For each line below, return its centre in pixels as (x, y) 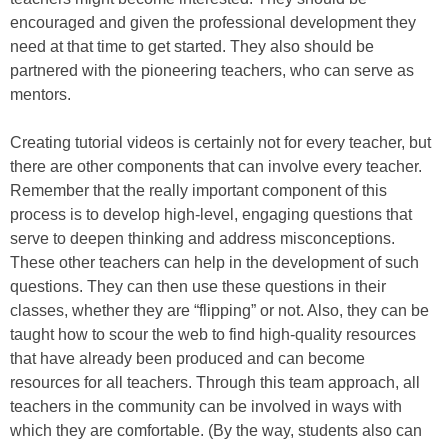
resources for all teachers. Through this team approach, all (215, 382)
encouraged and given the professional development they (213, 22)
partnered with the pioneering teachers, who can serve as (212, 70)
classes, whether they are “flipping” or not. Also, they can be (219, 310)
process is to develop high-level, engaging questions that (211, 214)
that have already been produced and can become (187, 358)
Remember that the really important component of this (198, 190)
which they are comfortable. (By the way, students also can (216, 430)
